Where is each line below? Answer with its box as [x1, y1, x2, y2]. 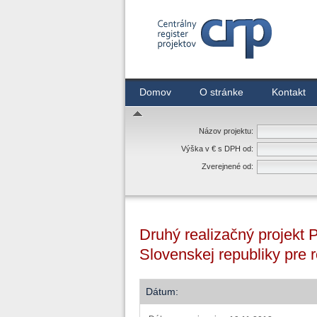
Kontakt [272, 86, 306, 98]
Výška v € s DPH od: [181, 144, 253, 153]
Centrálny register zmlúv [154, 61, 247, 71]
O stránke [200, 86, 243, 98]
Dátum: [146, 286, 178, 297]
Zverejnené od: [202, 162, 253, 171]
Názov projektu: [199, 127, 253, 135]
